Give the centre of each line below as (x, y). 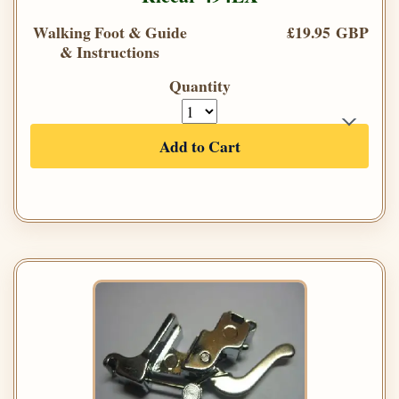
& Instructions (110, 51)
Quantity (199, 85)
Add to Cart (199, 146)
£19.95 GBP (328, 32)
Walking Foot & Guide (110, 32)
